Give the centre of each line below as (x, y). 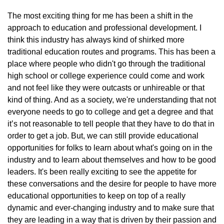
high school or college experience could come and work (106, 76)
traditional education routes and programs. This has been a (111, 52)
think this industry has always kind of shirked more (96, 40)
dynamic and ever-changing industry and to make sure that (111, 208)
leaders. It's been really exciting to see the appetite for (102, 172)
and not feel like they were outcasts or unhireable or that (106, 88)
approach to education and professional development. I (104, 28)
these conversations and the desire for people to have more (112, 184)
